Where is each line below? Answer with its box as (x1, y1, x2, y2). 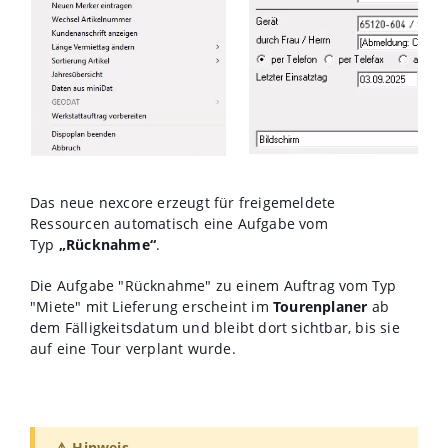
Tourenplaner (273, 296, 368, 316)
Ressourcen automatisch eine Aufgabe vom (30, 213, 328, 233)
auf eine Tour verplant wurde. (30, 338, 236, 358)
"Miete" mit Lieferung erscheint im (30, 296, 273, 316)
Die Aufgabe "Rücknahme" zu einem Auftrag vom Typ (30, 275, 397, 295)
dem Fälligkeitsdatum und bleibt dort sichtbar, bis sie (30, 317, 400, 337)
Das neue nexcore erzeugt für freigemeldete (30, 192, 336, 212)
